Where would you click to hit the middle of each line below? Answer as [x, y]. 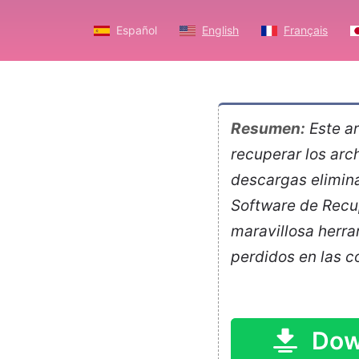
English [220, 30]
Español [137, 30]
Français [306, 30]
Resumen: [268, 129]
